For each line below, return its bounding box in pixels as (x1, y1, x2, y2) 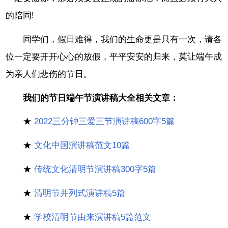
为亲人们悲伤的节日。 (6, 69, 93, 79)
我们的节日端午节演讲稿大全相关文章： (23, 93, 179, 103)
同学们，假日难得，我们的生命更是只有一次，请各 (23, 34, 222, 44)
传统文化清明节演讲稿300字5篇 (34, 164, 157, 174)
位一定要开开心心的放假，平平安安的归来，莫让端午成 (6, 51, 222, 62)
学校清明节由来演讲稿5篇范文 (34, 212, 152, 222)
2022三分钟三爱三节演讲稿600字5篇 (34, 117, 175, 127)
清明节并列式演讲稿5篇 (34, 188, 126, 198)
